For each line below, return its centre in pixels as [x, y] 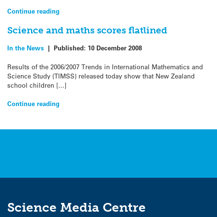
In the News [26, 48]
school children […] [37, 85]
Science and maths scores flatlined [87, 30]
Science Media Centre [77, 208]
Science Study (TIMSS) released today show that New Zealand [101, 76]
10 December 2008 [115, 48]
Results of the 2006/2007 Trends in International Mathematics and [105, 66]
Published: [71, 48]
